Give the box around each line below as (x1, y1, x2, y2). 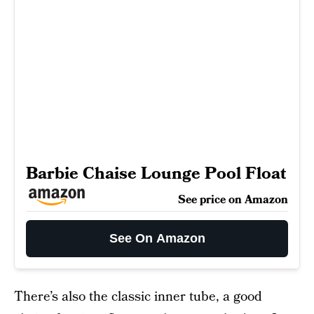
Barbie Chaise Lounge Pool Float (26, 162, 286, 185)
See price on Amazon (178, 192, 288, 207)
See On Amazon (109, 231, 205, 245)
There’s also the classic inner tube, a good (14, 287, 262, 306)
